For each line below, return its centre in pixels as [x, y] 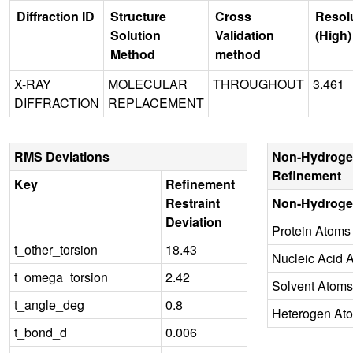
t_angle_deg [49, 304]
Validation [245, 35]
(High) [333, 35]
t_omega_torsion [61, 277]
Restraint [193, 203]
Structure [138, 16]
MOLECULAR [148, 84]
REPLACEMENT [156, 102]
